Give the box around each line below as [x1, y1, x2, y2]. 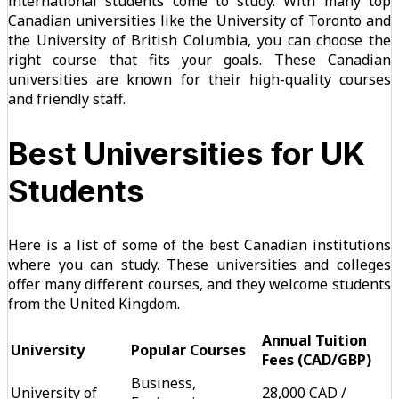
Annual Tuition [262, 330, 367, 351]
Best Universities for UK [8, 134, 365, 173]
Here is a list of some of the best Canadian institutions [8, 235, 391, 256]
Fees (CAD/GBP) [262, 350, 371, 370]
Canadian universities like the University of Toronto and [8, 11, 391, 31]
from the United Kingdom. [8, 294, 180, 314]
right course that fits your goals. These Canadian [8, 50, 391, 70]
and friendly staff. [8, 89, 126, 110]
